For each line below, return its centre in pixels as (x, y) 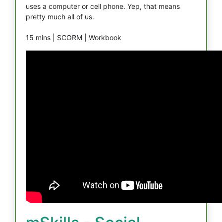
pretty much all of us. (60, 17)
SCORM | (73, 37)
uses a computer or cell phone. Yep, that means (103, 6)
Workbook (105, 37)
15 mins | (41, 37)
